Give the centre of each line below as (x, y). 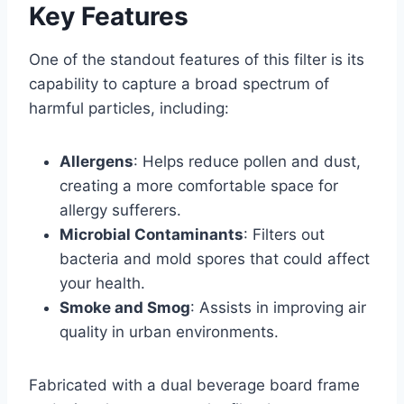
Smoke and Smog (125, 308)
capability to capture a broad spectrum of (179, 84)
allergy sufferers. (120, 211)
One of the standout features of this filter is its (197, 60)
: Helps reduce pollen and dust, (247, 162)
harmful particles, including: (129, 109)
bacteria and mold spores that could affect (215, 259)
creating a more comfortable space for (199, 186)
